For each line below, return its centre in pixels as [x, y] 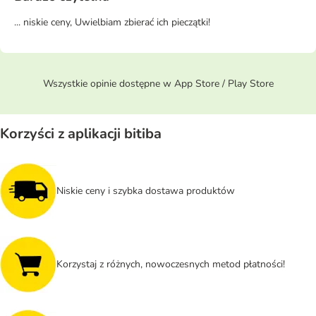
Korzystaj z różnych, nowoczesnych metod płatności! [172, 265]
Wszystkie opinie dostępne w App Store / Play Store [158, 83]
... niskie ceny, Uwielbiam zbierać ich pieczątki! [112, 22]
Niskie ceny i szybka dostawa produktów [146, 191]
